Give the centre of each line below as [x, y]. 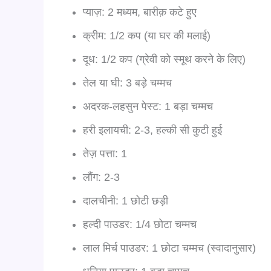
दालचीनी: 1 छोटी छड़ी [126, 201]
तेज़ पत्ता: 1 [105, 153]
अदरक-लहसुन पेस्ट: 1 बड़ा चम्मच [148, 106]
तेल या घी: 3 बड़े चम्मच [127, 83]
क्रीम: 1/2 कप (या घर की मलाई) [147, 35]
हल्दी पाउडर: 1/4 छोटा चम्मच [140, 224]
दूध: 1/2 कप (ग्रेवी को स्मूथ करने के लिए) [164, 59]
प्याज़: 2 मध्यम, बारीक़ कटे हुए [140, 12]
